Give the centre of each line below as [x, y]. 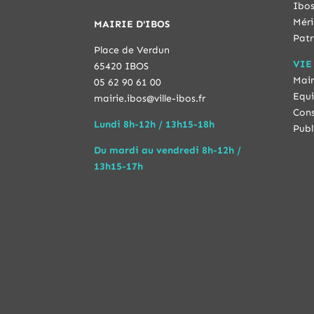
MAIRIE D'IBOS [132, 24]
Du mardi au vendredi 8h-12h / [168, 150]
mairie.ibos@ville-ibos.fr [150, 98]
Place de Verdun [132, 50]
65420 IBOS [122, 66]
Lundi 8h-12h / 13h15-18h [155, 124]
